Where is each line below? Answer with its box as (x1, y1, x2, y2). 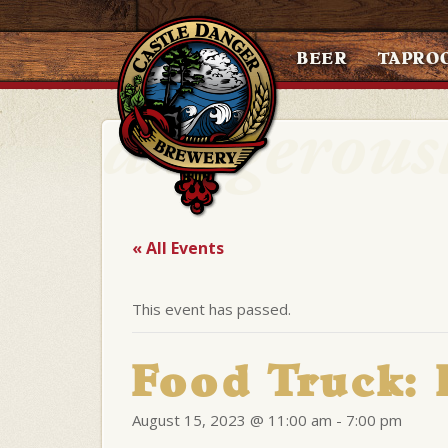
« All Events (132, 237, 224, 259)
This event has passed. (132, 299, 291, 319)
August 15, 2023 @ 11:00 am (132, 410, 332, 430)
